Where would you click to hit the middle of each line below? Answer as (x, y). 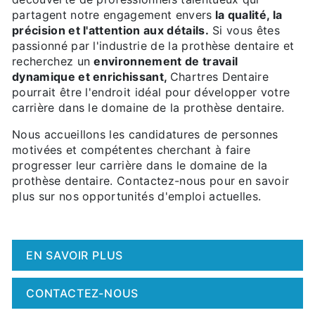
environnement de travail (166, 61)
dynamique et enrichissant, (91, 76)
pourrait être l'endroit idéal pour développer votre (151, 92)
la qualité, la (247, 14)
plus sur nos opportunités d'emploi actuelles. (137, 196)
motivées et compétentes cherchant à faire (131, 149)
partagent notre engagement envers (112, 14)
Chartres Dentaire (219, 76)
